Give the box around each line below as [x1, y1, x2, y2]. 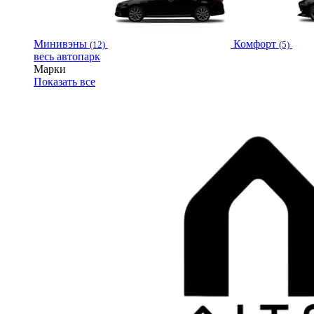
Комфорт [233, 37, 276, 50]
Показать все [34, 75, 95, 88]
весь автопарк [34, 50, 100, 62]
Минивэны [34, 37, 87, 50]
